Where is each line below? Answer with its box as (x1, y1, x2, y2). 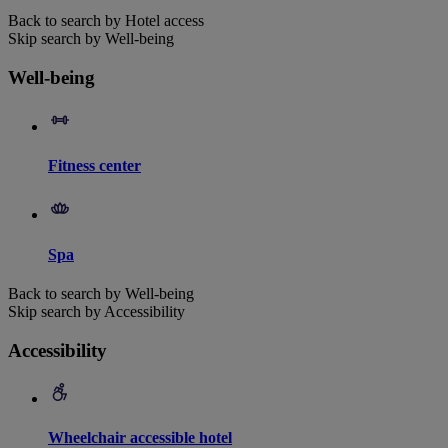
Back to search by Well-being (8, 284, 194, 302)
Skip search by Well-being (8, 30, 174, 48)
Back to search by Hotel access (8, 12, 204, 30)
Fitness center (48, 156, 141, 174)
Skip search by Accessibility (8, 302, 185, 320)
